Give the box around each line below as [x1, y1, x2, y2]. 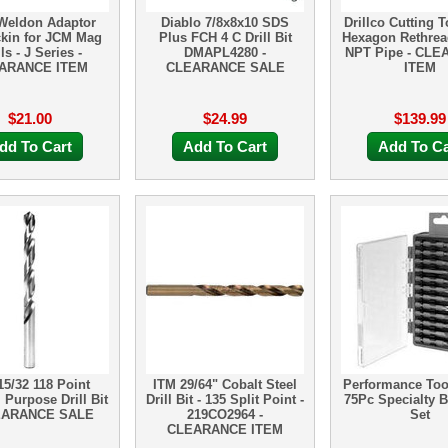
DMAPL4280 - [184, 45, 266, 60]
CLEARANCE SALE [165, 60, 285, 75]
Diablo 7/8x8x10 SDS [161, 15, 289, 30]
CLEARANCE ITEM [167, 422, 283, 437]
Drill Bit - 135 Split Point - [146, 392, 304, 407]
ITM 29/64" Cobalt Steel [153, 377, 297, 392]
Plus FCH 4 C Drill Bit [158, 30, 292, 45]
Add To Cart [183, 138, 267, 155]
